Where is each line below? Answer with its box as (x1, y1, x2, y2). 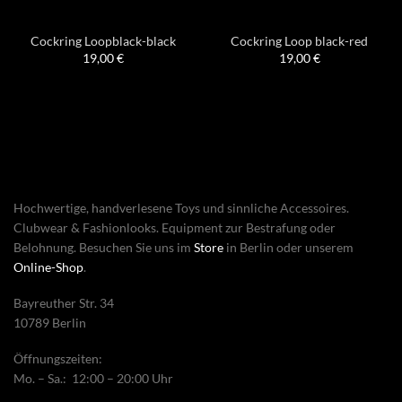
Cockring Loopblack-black (30, 34, 176, 49)
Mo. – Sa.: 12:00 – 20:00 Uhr (13, 371, 173, 387)
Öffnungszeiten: (13, 351, 102, 367)
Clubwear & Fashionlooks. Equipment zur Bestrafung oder (13, 219, 336, 235)
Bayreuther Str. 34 (13, 294, 114, 310)
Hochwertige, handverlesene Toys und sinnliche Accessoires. (13, 199, 349, 215)
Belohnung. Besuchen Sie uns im (13, 239, 194, 255)
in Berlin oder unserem (223, 239, 354, 255)
